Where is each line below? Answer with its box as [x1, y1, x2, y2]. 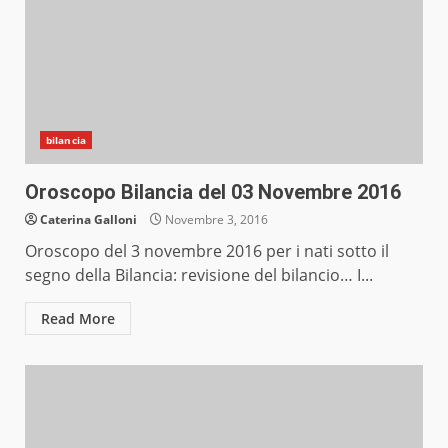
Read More [41, 309, 115, 329]
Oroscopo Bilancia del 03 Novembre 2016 [25, 180, 401, 205]
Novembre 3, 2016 [162, 211, 268, 229]
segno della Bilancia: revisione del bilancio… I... [25, 264, 373, 287]
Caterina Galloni [40, 211, 137, 229]
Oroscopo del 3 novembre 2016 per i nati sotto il [25, 240, 389, 263]
